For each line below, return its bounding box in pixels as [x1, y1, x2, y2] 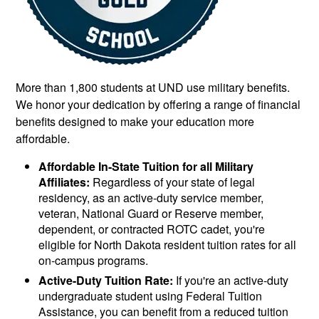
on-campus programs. [38, 252, 149, 269]
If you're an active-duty [173, 272, 289, 289]
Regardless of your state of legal [90, 174, 256, 191]
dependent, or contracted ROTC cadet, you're [38, 221, 266, 238]
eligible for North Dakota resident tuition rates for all [38, 236, 297, 253]
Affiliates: [38, 174, 90, 191]
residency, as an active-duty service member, [38, 189, 264, 206]
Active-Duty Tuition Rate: [38, 272, 174, 289]
